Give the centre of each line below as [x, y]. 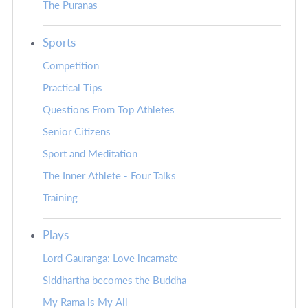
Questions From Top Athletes [109, 110]
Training [60, 198]
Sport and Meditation [90, 154]
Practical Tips [73, 88]
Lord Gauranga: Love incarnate [110, 258]
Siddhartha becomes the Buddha [114, 280]
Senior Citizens [77, 132]
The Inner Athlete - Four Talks [109, 176]
